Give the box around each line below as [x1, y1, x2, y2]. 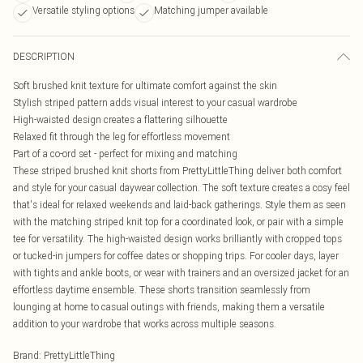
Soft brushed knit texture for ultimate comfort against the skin [13, 79, 277, 92]
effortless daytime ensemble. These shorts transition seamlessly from [13, 284, 310, 296]
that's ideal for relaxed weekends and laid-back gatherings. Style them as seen [13, 199, 346, 211]
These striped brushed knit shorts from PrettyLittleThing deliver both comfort [13, 164, 342, 177]
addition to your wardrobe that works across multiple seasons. [13, 318, 276, 330]
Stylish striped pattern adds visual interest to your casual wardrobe [13, 96, 297, 109]
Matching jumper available [154, 4, 268, 16]
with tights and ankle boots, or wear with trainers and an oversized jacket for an [13, 267, 349, 279]
